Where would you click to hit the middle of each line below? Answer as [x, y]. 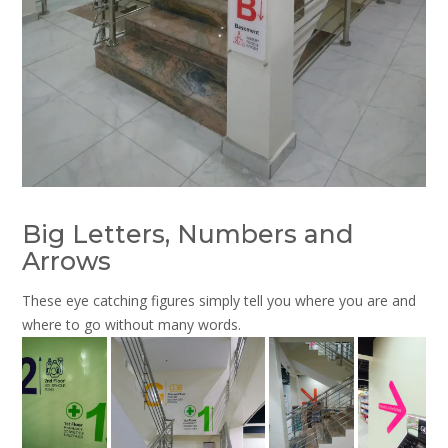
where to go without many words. [131, 324]
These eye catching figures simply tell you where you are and [219, 300]
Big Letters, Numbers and [188, 234]
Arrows [66, 261]
